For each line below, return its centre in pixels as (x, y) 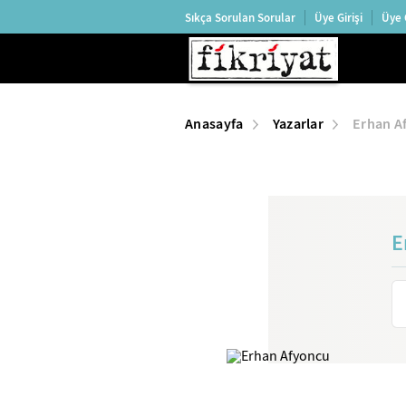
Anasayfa (214, 124)
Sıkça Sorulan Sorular (240, 17)
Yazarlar (298, 124)
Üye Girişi (338, 17)
